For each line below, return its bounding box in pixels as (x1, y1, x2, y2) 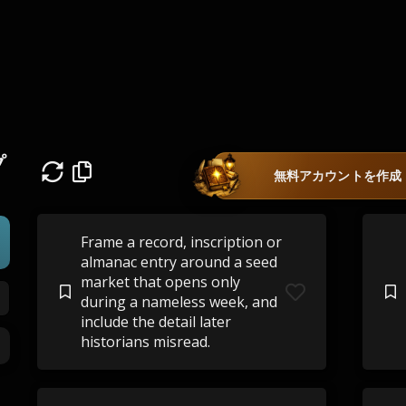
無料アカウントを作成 (273, 167, 402, 184)
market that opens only (80, 272, 240, 292)
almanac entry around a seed (80, 252, 277, 272)
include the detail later (80, 312, 231, 332)
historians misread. (80, 332, 210, 352)
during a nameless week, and (80, 292, 277, 312)
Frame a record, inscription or (80, 232, 282, 252)
